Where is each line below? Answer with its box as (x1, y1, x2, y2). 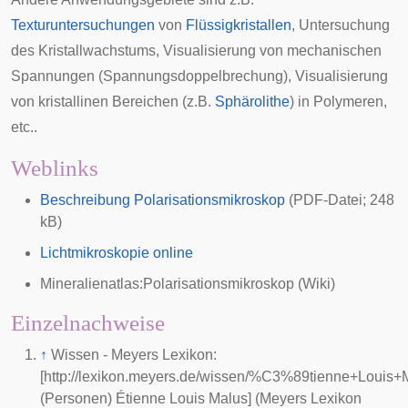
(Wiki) (294, 276, 335, 291)
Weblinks (11, 156, 98, 180)
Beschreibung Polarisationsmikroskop (40, 192, 285, 208)
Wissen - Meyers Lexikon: (51, 347, 217, 362)
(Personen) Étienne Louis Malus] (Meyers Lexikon (40, 391, 362, 406)
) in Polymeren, (290, 94, 387, 109)
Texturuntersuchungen (11, 17, 155, 33)
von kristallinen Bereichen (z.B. (11, 94, 215, 109)
